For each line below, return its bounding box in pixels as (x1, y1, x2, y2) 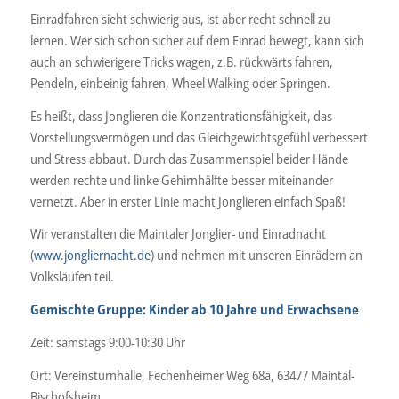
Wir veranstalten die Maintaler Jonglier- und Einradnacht (29, 224, 326, 243)
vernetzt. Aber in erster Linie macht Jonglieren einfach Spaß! (29, 191, 346, 210)
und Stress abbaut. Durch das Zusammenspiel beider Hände (29, 149, 348, 167)
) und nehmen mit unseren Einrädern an (150, 246, 362, 265)
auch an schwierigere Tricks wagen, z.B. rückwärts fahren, (29, 52, 333, 70)
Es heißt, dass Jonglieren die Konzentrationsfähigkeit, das (29, 106, 332, 125)
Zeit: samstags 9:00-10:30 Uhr (29, 332, 185, 351)
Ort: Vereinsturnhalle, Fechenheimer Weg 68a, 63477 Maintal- (29, 365, 354, 384)
